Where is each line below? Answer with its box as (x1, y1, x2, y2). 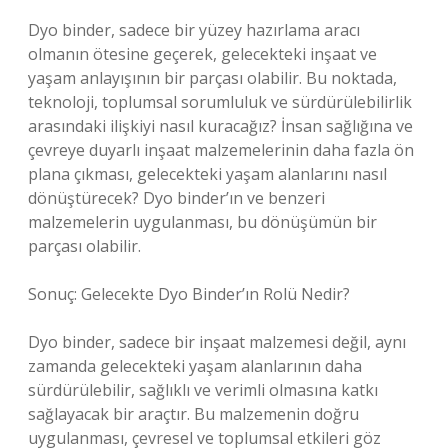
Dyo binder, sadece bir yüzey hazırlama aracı (28, 19, 360, 41)
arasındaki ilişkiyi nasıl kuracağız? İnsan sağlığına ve (28, 115, 413, 137)
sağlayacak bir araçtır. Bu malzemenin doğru (28, 403, 359, 425)
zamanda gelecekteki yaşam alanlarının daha (28, 355, 362, 377)
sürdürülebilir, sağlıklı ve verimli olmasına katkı (28, 379, 378, 401)
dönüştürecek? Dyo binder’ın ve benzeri (28, 187, 325, 209)
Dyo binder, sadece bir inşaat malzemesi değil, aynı (28, 331, 406, 353)
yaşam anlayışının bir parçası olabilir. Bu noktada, (28, 67, 397, 89)
